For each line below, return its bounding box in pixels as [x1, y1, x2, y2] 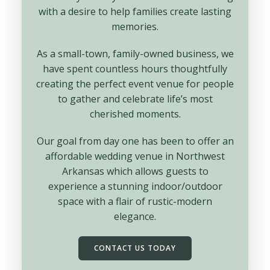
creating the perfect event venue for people [36, 77, 234, 90]
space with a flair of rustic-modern [58, 195, 212, 208]
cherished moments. [89, 107, 181, 121]
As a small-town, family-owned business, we [36, 47, 234, 60]
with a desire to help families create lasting [39, 5, 231, 18]
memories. [111, 20, 159, 33]
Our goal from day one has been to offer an [36, 134, 234, 148]
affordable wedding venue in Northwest [45, 149, 225, 163]
